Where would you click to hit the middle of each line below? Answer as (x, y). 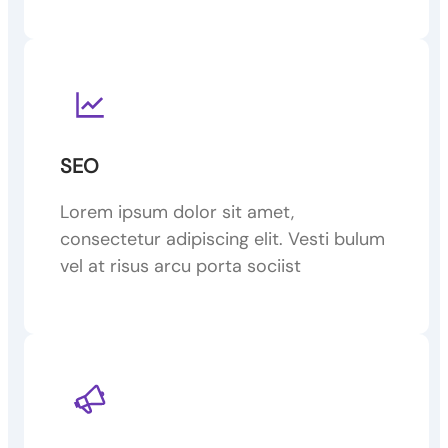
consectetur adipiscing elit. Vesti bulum (222, 238)
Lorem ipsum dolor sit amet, (177, 211)
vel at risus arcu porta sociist (180, 265)
